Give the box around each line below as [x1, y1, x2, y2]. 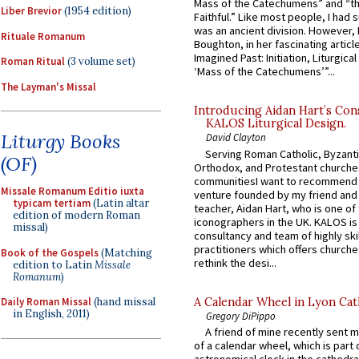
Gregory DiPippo [206, 309, 276, 322]
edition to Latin [13, 257, 95, 272]
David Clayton [206, 131, 266, 144]
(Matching [99, 245, 152, 260]
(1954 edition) [62, 4, 131, 18]
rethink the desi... [194, 255, 276, 270]
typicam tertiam [13, 196, 91, 210]
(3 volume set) [65, 54, 135, 68]
